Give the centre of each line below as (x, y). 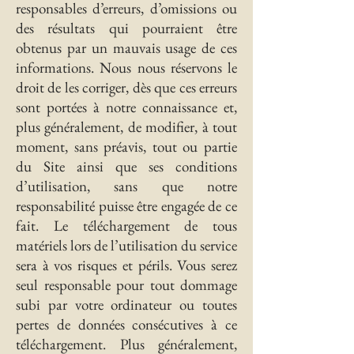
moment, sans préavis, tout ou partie (126, 147)
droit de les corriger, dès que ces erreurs (126, 87)
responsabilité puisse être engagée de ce (126, 206)
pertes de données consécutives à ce (126, 324)
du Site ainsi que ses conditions (126, 166)
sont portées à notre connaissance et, (126, 107)
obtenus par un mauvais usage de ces (126, 48)
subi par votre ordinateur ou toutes (126, 305)
